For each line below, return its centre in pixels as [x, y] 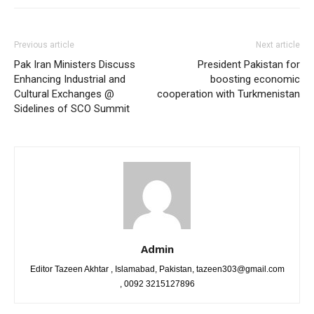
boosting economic [255, 79]
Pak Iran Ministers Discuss [75, 64]
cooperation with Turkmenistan [228, 94]
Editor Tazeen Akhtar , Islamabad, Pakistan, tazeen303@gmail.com [157, 269]
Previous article [44, 45]
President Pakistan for [249, 64]
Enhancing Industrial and [70, 79]
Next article [278, 45]
